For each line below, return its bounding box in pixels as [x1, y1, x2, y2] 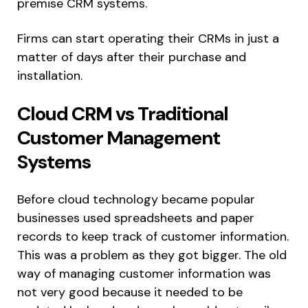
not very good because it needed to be [17, 284, 243, 301]
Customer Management [17, 125, 220, 151]
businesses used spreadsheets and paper [17, 210, 254, 227]
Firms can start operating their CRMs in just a [17, 30, 279, 47]
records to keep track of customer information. [17, 228, 289, 245]
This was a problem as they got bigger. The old [17, 247, 287, 264]
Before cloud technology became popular [17, 191, 255, 208]
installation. [17, 67, 82, 85]
